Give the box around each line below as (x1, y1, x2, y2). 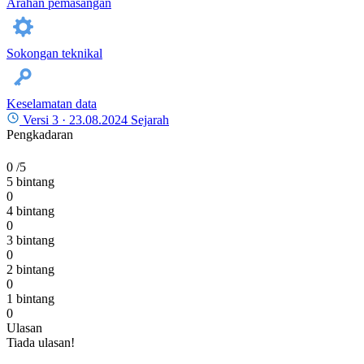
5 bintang (6, 175, 54, 189)
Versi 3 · (23, 113, 69, 128)
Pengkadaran (6, 128, 73, 142)
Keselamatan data (6, 97, 97, 111)
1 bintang (6, 292, 54, 306)
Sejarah (131, 113, 169, 128)
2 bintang (6, 262, 54, 277)
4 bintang (6, 204, 54, 219)
